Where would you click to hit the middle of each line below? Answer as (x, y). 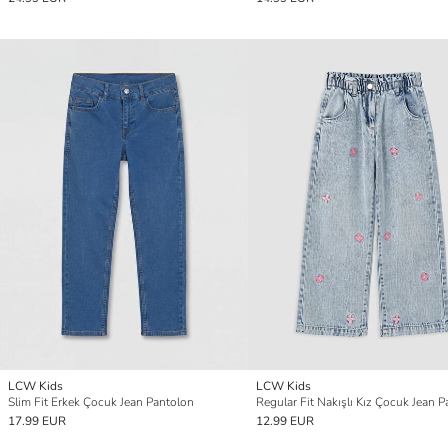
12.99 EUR (285, 420)
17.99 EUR (37, 420)
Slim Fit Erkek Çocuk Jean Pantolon (101, 401)
